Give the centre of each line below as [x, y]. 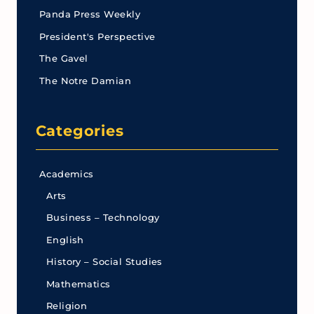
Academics [66, 174]
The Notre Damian [85, 81]
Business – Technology [103, 218]
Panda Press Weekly [90, 15]
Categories [80, 130]
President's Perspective [97, 36]
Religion [67, 306]
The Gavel [63, 59]
